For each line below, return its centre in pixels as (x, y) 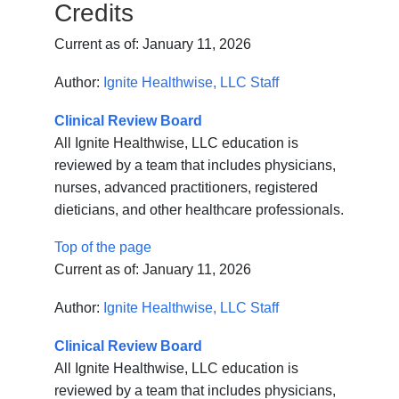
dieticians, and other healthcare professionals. (199, 210)
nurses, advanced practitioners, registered (187, 188)
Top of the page (103, 248)
